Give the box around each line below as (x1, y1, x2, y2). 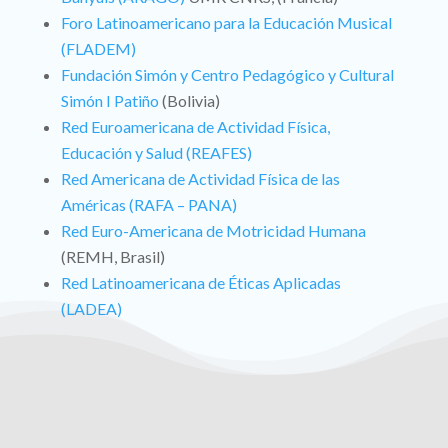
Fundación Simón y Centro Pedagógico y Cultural (60, 65, 394, 85)
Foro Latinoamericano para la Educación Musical (60, 13, 392, 33)
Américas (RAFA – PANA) (60, 195, 237, 215)
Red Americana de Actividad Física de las (60, 169, 340, 189)
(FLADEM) (60, 39, 136, 59)
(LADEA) (60, 299, 122, 319)
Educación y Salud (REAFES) (60, 143, 252, 163)
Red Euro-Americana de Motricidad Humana (60, 221, 366, 241)
